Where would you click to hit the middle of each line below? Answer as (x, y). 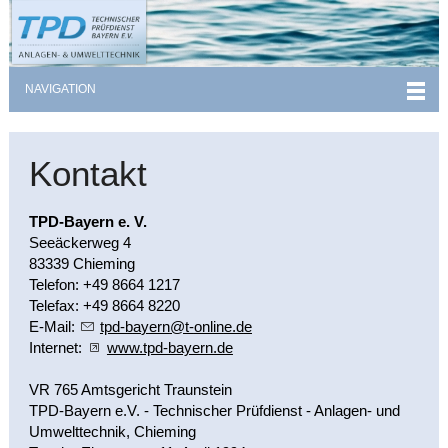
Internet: (57, 347)
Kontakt (87, 173)
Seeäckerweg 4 (79, 242)
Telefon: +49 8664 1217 (104, 284)
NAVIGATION (60, 88)
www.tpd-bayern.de (169, 347)
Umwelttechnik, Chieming (112, 431)
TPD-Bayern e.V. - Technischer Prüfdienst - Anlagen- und (214, 410)
